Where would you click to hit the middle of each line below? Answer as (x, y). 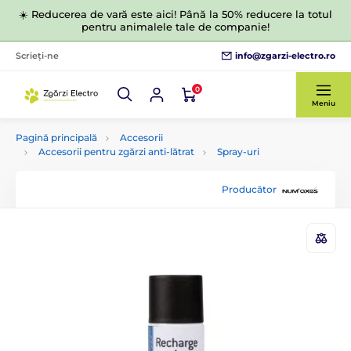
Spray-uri (238, 152)
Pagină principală (56, 138)
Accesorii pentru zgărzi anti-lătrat (116, 152)
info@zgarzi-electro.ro (285, 55)
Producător (249, 189)
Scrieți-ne (37, 56)
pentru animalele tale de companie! (175, 27)
